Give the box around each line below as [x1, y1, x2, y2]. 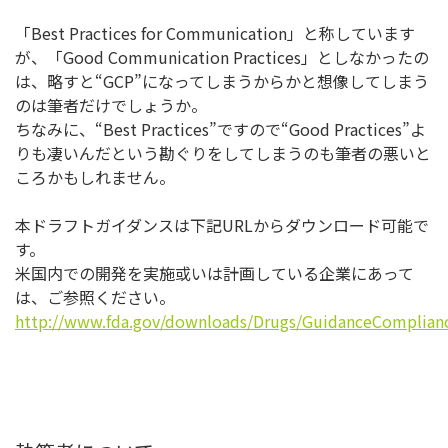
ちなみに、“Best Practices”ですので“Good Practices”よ [15, 117, 426, 142]
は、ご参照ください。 [15, 285, 175, 310]
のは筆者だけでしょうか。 [15, 93, 207, 118]
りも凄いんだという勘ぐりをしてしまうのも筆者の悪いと [15, 141, 431, 166]
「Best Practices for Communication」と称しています [15, 21, 415, 46]
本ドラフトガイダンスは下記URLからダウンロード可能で [15, 213, 429, 238]
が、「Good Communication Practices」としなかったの [15, 45, 429, 70]
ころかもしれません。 [15, 165, 175, 190]
